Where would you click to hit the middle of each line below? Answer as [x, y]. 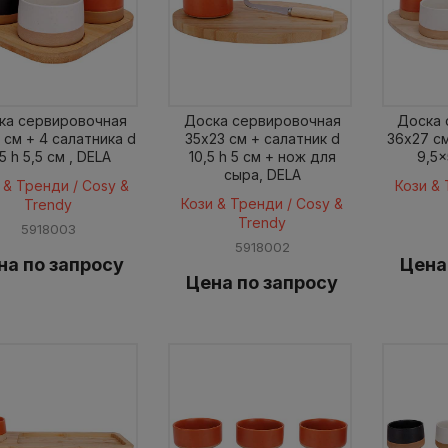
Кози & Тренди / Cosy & [262, 203]
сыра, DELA [262, 174]
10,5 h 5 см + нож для [262, 156]
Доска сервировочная [262, 120]
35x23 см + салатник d [262, 138]
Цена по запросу [262, 282]
